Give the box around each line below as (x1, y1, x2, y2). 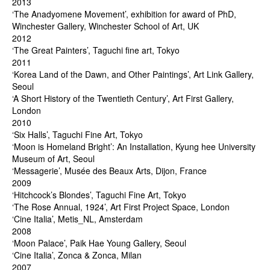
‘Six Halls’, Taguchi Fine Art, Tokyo (12, 128, 143, 140)
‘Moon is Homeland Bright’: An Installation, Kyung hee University (12, 140, 256, 152)
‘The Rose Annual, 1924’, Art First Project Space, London (12, 201, 230, 213)
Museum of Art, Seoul (12, 152, 95, 165)
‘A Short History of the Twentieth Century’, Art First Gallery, (12, 92, 234, 104)
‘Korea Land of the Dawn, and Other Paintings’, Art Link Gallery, (12, 68, 254, 80)
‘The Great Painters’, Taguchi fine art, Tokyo (12, 44, 180, 56)
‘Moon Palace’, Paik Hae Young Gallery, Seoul (12, 237, 186, 249)
